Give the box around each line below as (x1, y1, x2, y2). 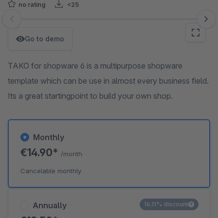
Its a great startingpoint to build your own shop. (8, 91, 173, 101)
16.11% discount (144, 200, 188, 208)
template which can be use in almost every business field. (8, 76, 209, 86)
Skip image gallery (7, 19, 71, 29)
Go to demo (25, 35, 64, 43)
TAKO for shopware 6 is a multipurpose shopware (8, 61, 182, 71)
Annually (33, 200, 67, 210)
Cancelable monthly (20, 167, 81, 175)
